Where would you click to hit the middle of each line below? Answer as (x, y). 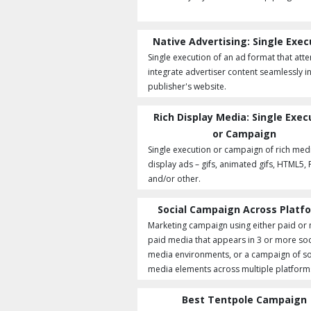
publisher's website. (187, 86)
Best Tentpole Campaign (244, 300)
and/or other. (174, 179)
